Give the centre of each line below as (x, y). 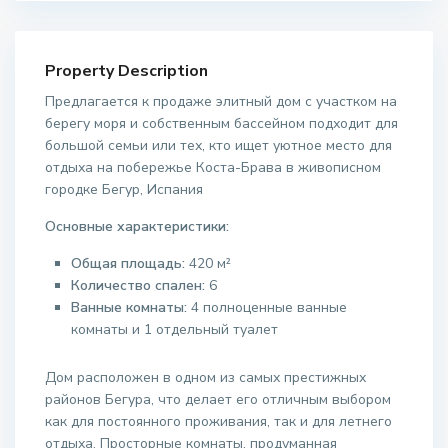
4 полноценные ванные (267, 308)
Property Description (127, 71)
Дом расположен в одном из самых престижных (206, 378)
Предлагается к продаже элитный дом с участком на (221, 102)
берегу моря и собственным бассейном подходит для (222, 124)
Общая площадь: (128, 264)
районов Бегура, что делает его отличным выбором (218, 400)
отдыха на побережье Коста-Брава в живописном (213, 168)
